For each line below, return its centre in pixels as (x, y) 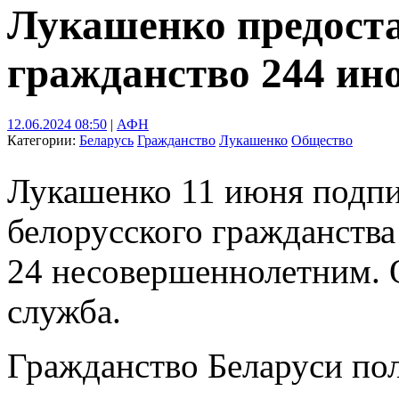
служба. (64, 311)
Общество (322, 140)
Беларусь (106, 140)
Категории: (43, 140)
